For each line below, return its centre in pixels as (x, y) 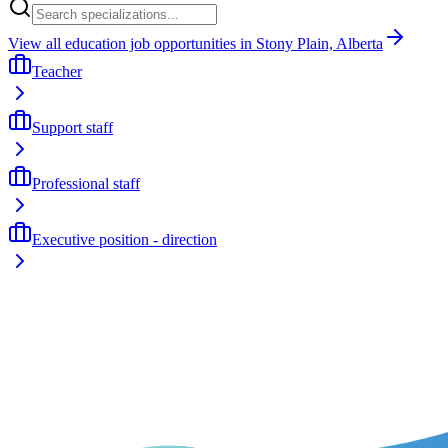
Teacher (57, 71)
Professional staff (86, 183)
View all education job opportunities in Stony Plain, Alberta (195, 43)
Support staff (72, 127)
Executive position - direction (124, 239)
